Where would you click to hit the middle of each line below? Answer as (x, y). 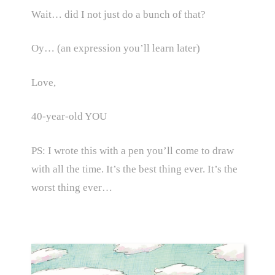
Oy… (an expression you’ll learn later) (115, 48)
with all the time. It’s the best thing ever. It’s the (134, 169)
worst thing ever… (72, 187)
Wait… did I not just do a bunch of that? (118, 14)
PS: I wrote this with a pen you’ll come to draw (132, 150)
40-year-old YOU (69, 117)
